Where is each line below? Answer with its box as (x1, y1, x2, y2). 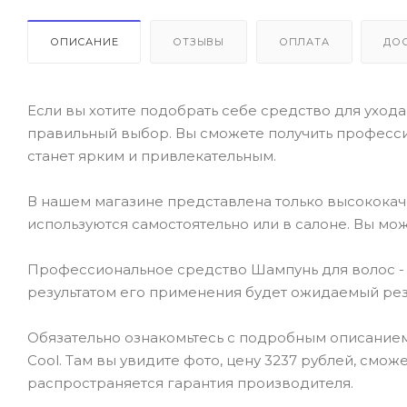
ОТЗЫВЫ (173, 35, 225, 48)
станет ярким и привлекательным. (27, 146, 276, 164)
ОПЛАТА (278, 35, 330, 48)
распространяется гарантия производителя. (27, 373, 353, 392)
